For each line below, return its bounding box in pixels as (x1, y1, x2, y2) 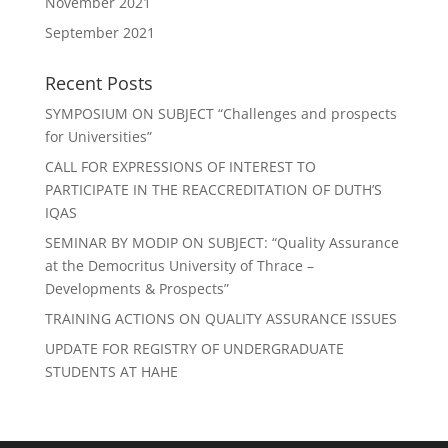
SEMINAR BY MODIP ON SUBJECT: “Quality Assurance (44, 233, 399, 252)
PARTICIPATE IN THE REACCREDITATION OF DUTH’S (44, 180, 382, 199)
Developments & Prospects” (44, 279, 229, 298)
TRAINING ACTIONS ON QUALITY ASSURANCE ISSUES (44, 309, 397, 328)
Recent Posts (44, 71, 153, 95)
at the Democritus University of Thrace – (44, 256, 314, 275)
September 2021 (44, 23, 155, 42)
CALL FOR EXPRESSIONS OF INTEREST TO (44, 157, 316, 176)
